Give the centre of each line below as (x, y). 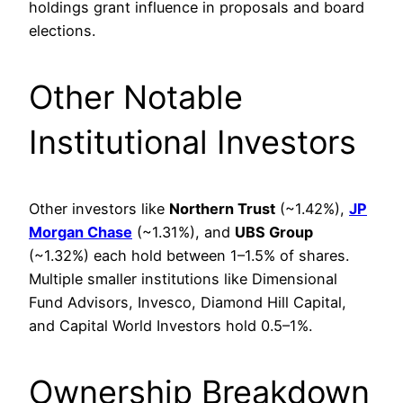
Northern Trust (222, 209)
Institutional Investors (193, 143)
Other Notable (136, 98)
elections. (62, 31)
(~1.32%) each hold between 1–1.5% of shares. (189, 256)
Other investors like (99, 209)
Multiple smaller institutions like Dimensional (183, 279)
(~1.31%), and (184, 233)
